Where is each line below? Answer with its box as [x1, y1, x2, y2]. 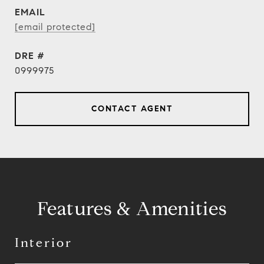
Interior [15, 235, 72, 250]
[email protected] [15, 21, 95, 32]
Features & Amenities [37, 197, 227, 220]
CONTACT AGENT [91, 104, 173, 114]
